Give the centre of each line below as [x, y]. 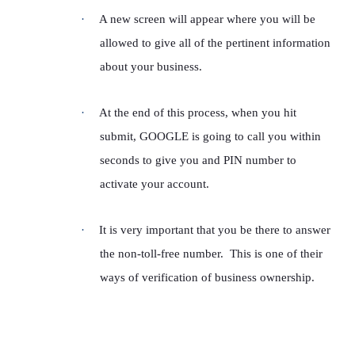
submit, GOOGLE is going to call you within [210, 136]
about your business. [151, 67]
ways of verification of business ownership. [207, 277]
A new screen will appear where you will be [207, 19]
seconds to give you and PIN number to [198, 160]
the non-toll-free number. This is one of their [211, 254]
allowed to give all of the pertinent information [215, 43]
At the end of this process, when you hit [198, 113]
